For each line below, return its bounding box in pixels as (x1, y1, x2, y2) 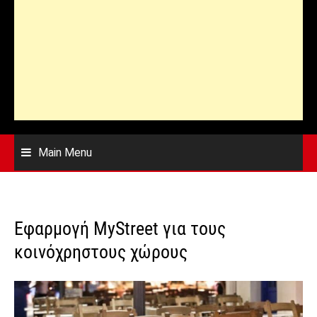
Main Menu (38, 146, 92, 159)
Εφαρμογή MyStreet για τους (14, 218, 226, 239)
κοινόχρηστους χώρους (14, 241, 188, 263)
